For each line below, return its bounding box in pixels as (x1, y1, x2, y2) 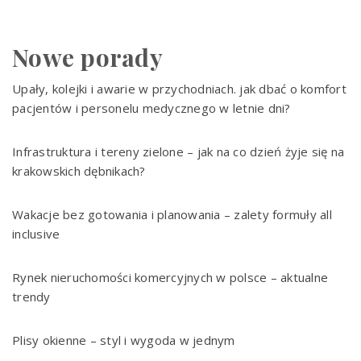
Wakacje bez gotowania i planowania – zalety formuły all (12, 205, 332, 222)
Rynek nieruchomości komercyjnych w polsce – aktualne (12, 268, 328, 285)
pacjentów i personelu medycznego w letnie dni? (12, 99, 291, 116)
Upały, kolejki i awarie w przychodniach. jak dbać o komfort (12, 80, 346, 97)
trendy (12, 288, 51, 305)
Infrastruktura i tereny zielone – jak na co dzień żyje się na (12, 143, 345, 160)
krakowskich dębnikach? (12, 162, 146, 179)
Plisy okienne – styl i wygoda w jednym (12, 331, 235, 348)
